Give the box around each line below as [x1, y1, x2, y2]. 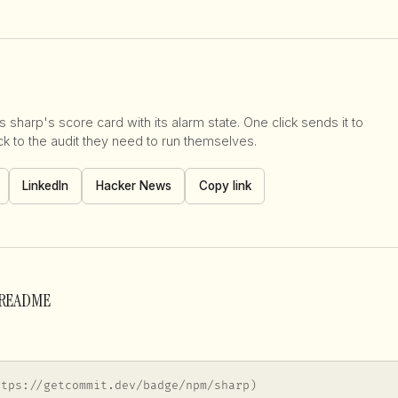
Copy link [198, 179, 251, 194]
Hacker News [95, 178, 171, 193]
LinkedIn [21, 178, 68, 193]
